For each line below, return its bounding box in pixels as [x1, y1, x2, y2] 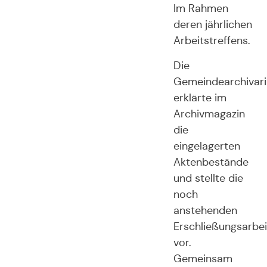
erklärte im [173, 91, 226, 104]
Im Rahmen [173, 2, 228, 15]
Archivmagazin [173, 107, 245, 120]
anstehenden [173, 203, 237, 217]
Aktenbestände [173, 155, 249, 169]
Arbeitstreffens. [173, 34, 250, 48]
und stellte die [173, 171, 243, 185]
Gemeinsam [173, 252, 232, 265]
